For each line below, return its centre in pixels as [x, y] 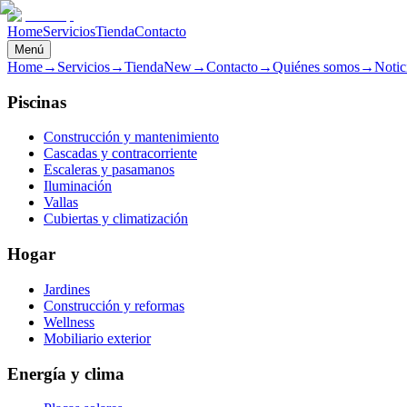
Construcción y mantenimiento [131, 137]
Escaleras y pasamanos [109, 170]
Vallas [61, 203]
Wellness [69, 322]
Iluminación [78, 186]
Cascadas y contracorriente [120, 154]
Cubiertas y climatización [116, 219]
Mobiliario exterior [97, 338]
